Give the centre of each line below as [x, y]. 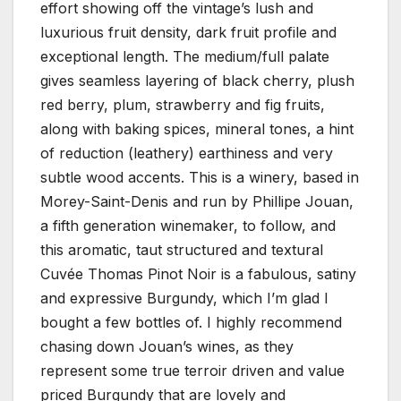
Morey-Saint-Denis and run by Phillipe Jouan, [197, 201]
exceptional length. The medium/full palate [185, 56]
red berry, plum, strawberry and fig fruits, [183, 104]
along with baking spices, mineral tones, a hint [197, 128]
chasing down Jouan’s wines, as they [167, 346]
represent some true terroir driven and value [192, 370]
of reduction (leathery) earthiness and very [187, 153]
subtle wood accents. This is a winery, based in [200, 177]
